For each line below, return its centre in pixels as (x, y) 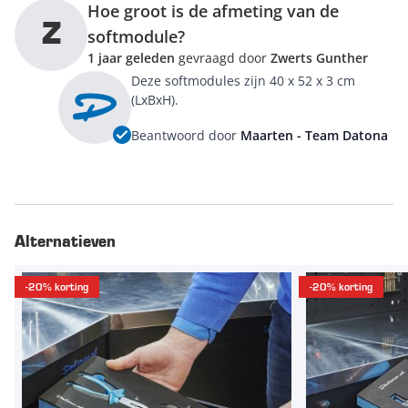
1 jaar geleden (131, 58)
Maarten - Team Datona (314, 135)
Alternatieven (65, 243)
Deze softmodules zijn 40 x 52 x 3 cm (243, 81)
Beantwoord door (186, 135)
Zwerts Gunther (319, 58)
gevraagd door (223, 58)
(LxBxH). (155, 100)
